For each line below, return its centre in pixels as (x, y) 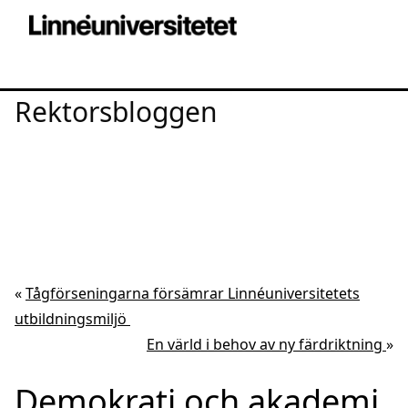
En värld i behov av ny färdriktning (266, 344)
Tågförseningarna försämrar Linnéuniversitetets (193, 293)
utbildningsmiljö (72, 319)
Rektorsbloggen (116, 112)
